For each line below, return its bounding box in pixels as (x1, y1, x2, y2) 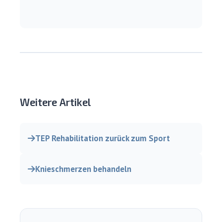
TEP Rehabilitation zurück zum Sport (35, 133, 170, 144)
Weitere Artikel (20, 96, 91, 109)
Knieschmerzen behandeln (35, 164, 131, 175)
